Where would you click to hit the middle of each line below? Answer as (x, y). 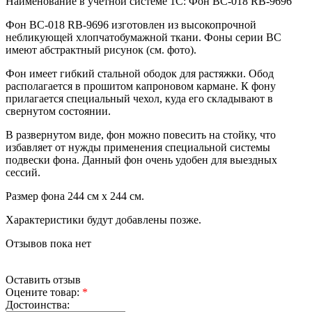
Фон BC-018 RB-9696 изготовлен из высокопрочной (131, 24)
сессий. (23, 172)
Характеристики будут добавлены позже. (103, 219)
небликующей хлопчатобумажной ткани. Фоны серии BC (143, 37)
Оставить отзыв (43, 279)
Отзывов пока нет (48, 243)
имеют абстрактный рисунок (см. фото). (101, 49)
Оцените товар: (42, 292)
